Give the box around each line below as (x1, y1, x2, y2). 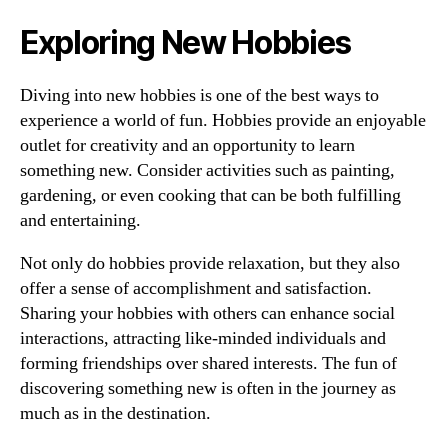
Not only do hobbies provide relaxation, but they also (20, 252, 400, 275)
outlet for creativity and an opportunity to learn (20, 134, 355, 157)
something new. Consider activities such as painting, (20, 159, 395, 182)
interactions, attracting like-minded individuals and (20, 327, 386, 350)
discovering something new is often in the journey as (20, 377, 396, 400)
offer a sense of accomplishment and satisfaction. (20, 277, 372, 300)
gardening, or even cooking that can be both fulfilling (20, 184, 401, 207)
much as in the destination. (20, 402, 211, 425)
